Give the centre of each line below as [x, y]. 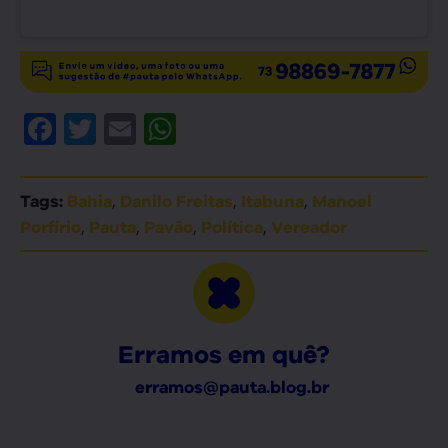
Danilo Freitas [176, 201]
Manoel [342, 201]
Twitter [153, 129]
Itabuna [272, 201]
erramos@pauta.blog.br [231, 387]
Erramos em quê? [224, 354]
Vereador [309, 227]
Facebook [132, 129]
